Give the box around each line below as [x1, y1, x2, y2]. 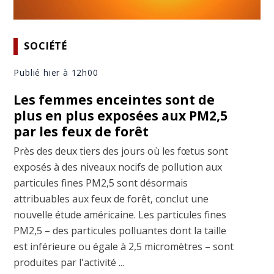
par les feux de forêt [13, 122, 149, 140]
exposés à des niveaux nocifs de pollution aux [13, 160, 223, 174]
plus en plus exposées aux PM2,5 [13, 106, 228, 124]
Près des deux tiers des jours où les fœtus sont [13, 144, 229, 158]
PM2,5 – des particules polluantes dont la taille [13, 223, 227, 237]
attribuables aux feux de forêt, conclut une [13, 191, 209, 206]
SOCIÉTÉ [24, 39, 68, 53]
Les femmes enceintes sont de [13, 91, 215, 108]
